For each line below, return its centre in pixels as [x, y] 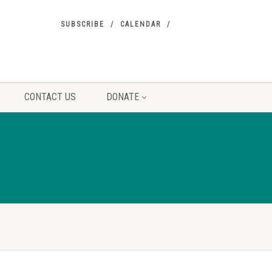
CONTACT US [50, 97]
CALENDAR [141, 24]
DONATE [122, 97]
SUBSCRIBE [83, 24]
